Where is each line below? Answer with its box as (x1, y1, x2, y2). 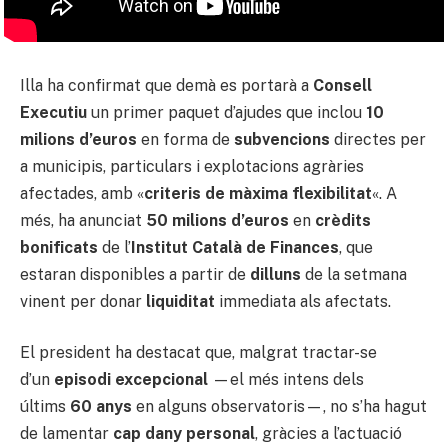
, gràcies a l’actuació (255, 424, 402, 444)
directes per (330, 129, 426, 149)
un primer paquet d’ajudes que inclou (87, 102, 366, 122)
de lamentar (20, 424, 113, 444)
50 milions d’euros (146, 210, 289, 230)
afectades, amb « (20, 183, 144, 203)
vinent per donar (20, 291, 146, 311)
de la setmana (301, 264, 407, 284)
